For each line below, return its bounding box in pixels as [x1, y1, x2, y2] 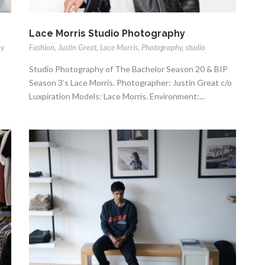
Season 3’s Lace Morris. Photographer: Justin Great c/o [29, 77, 232, 88]
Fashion [29, 43, 54, 53]
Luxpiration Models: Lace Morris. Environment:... [29, 91, 205, 102]
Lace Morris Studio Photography [29, 28, 185, 40]
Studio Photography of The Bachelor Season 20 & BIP [29, 64, 228, 75]
